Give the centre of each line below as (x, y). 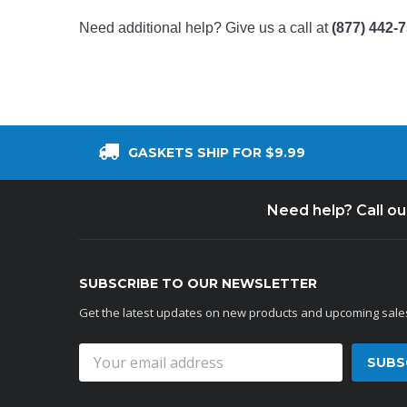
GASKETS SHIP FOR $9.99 (216, 153)
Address (103, 368)
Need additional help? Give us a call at (205, 28)
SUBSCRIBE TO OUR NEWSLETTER (198, 284)
